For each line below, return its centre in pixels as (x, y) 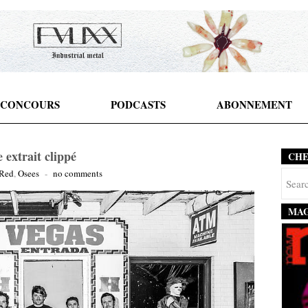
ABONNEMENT (254, 104)
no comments (78, 173)
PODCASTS (138, 104)
